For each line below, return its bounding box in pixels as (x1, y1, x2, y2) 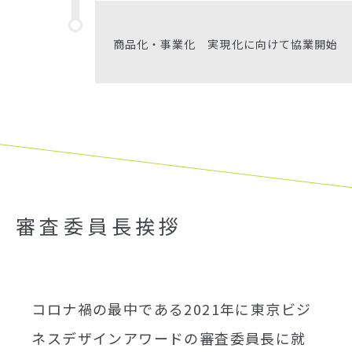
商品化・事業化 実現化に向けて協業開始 (113, 35, 338, 52)
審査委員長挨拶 (16, 211, 183, 240)
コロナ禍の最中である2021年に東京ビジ (31, 298, 312, 319)
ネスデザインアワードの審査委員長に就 (31, 327, 306, 348)
